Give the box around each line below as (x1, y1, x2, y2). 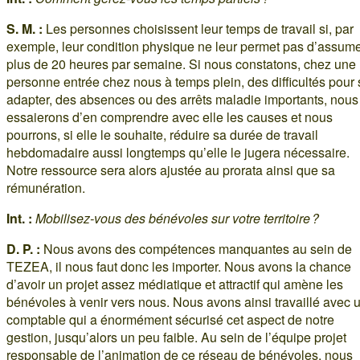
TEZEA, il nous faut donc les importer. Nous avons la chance (6, 256, 351, 276)
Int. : (6, 208, 32, 227)
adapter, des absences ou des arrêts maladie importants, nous (6, 89, 358, 108)
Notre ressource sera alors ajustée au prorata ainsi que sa (6, 160, 335, 179)
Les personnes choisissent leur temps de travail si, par (43, 18, 354, 38)
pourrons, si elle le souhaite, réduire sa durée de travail (6, 125, 318, 144)
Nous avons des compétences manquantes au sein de (40, 239, 352, 258)
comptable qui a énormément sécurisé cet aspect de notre (6, 309, 334, 329)
